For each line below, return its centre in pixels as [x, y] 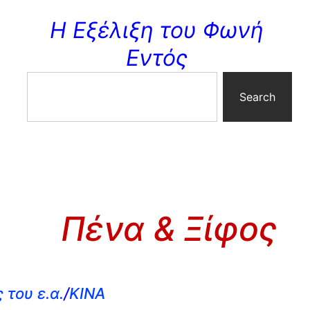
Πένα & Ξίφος [169, 229]
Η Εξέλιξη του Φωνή [156, 30]
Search [257, 97]
